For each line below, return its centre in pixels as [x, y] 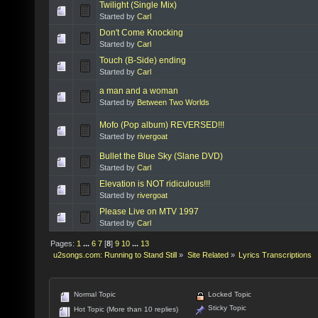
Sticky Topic [226, 308]
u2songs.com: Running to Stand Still [115, 255]
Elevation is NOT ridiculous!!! [155, 183]
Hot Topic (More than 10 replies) [125, 309]
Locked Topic [229, 295]
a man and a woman [139, 91]
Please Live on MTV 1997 [149, 211]
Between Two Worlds [173, 102]
